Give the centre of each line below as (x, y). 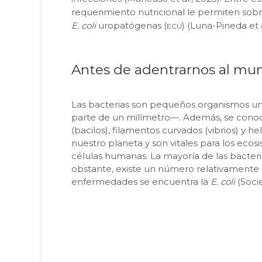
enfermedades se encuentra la (141, 182)
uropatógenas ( (131, 26)
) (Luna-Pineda (216, 26)
